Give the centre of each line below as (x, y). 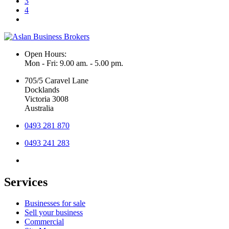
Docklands (42, 89)
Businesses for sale (55, 203)
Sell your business (54, 213)
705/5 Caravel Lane (56, 80)
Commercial (44, 222)
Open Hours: (45, 54)
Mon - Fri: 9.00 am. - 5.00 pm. (74, 63)
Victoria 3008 (47, 99)
